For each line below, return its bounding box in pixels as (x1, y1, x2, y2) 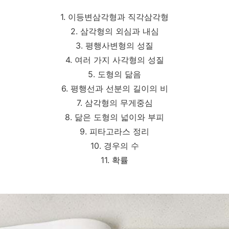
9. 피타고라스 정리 (80, 126, 149, 137)
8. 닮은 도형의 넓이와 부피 (65, 112, 164, 123)
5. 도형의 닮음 (88, 69, 141, 80)
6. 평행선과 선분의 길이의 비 (61, 83, 168, 94)
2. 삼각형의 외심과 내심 (70, 26, 159, 37)
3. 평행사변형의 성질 (76, 40, 153, 51)
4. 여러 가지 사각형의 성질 (65, 55, 164, 65)
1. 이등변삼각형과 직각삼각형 (60, 12, 169, 22)
